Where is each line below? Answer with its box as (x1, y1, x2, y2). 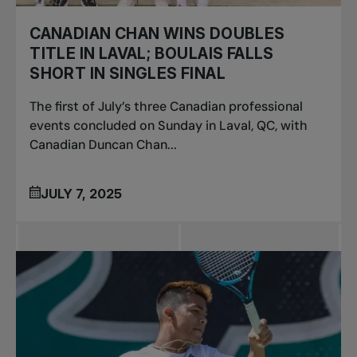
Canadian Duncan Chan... (29, 135, 178, 153)
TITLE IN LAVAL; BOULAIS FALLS (29, 43, 274, 63)
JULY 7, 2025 (41, 185, 123, 202)
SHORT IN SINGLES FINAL (29, 63, 226, 83)
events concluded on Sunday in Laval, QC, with (29, 116, 308, 134)
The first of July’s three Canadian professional (29, 97, 304, 115)
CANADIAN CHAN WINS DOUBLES (29, 23, 285, 43)
